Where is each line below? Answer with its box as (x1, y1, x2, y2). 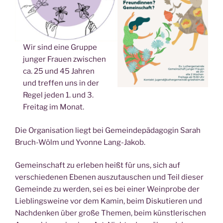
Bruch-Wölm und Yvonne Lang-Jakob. (15, 137, 145, 147)
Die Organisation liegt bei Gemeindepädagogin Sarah (15, 125, 201, 135)
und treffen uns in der (23, 79, 100, 88)
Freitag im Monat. (23, 103, 85, 112)
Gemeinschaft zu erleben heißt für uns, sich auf (15, 161, 180, 170)
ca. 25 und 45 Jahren (23, 67, 95, 76)
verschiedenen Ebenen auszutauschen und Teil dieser (15, 173, 204, 182)
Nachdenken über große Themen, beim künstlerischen (15, 209, 206, 218)
